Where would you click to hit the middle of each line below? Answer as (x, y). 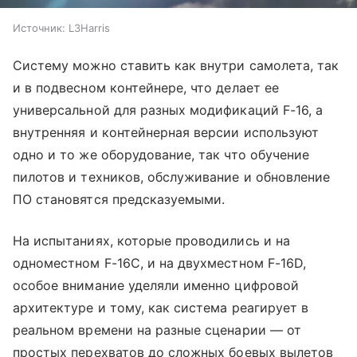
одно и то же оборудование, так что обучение (161, 154)
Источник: (39, 27)
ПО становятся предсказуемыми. (119, 199)
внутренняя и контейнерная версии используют (166, 132)
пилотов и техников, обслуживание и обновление (172, 177)
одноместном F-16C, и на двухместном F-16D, (160, 263)
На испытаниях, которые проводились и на (151, 240)
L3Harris (89, 27)
